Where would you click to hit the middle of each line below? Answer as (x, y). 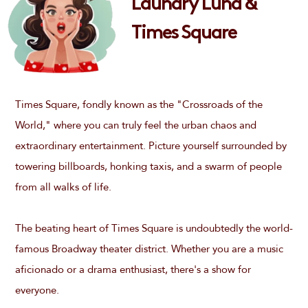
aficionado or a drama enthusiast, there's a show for (133, 269)
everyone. (37, 290)
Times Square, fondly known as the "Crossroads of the (139, 104)
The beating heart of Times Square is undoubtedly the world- (154, 228)
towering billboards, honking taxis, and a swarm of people (148, 166)
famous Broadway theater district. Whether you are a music (149, 249)
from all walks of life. (63, 187)
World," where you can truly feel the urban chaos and (135, 125)
